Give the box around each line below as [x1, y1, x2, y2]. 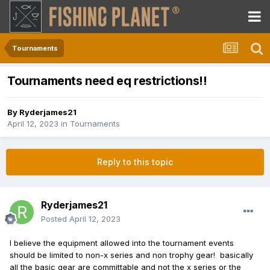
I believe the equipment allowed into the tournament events [10, 238, 234, 248]
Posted [41, 214, 69, 224]
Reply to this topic [97, 157, 173, 168]
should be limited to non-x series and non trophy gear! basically [10, 250, 253, 260]
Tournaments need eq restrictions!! [7, 74, 207, 89]
